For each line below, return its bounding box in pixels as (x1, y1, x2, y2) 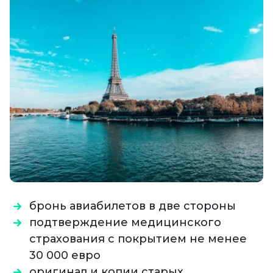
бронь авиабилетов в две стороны (29, 199, 239, 213)
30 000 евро (29, 248, 101, 262)
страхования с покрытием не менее (29, 232, 247, 246)
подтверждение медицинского (29, 215, 221, 229)
